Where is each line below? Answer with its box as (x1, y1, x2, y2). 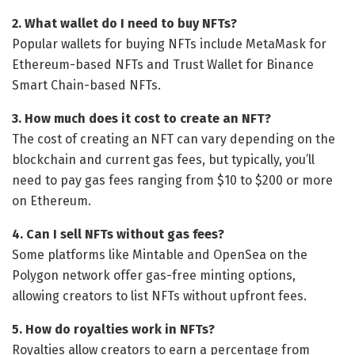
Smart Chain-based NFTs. (12, 78, 161, 94)
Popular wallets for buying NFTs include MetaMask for (12, 36, 326, 52)
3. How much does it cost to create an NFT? (12, 111, 271, 127)
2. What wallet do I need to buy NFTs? (12, 16, 237, 32)
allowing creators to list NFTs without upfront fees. (12, 288, 307, 304)
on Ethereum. (12, 193, 91, 209)
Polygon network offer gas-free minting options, (12, 268, 296, 284)
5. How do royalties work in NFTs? (12, 322, 215, 338)
